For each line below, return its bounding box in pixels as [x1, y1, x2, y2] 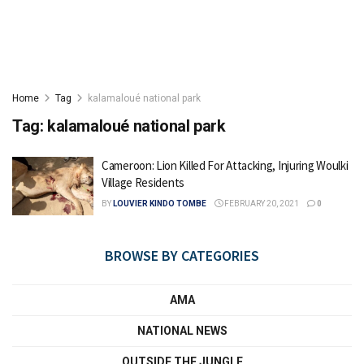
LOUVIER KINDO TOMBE [113, 199, 206, 208]
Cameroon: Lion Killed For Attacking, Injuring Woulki [102, 158, 349, 173]
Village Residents [102, 175, 184, 190]
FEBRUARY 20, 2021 [223, 199, 299, 208]
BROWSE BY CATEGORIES [105, 245, 259, 265]
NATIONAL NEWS [136, 323, 227, 337]
